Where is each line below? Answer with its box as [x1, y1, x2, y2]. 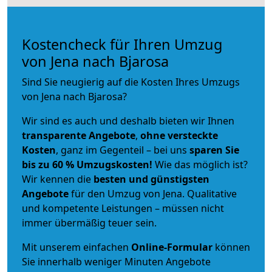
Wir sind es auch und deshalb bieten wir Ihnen [22, 114, 234, 127]
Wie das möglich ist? [152, 157, 248, 171]
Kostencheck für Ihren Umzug [22, 34, 222, 54]
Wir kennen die [22, 172, 93, 186]
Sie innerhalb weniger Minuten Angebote [22, 254, 211, 268]
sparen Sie [189, 143, 239, 157]
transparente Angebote [22, 128, 135, 142]
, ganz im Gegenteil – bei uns [56, 143, 189, 157]
